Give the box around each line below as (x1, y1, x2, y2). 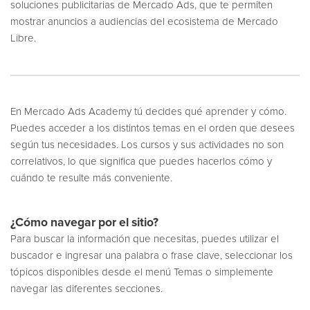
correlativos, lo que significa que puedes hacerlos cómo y (10, 156, 272, 167)
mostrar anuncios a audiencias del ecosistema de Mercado (10, 17, 278, 27)
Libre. (10, 33, 36, 44)
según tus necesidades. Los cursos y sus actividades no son (10, 140, 284, 150)
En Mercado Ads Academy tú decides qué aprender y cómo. (10, 107, 286, 117)
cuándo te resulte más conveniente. (10, 173, 172, 183)
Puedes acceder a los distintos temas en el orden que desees (10, 123, 295, 134)
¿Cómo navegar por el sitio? (10, 217, 158, 229)
